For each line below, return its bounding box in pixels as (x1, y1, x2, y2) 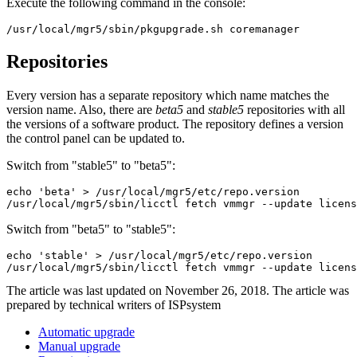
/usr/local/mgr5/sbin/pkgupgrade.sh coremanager (6, 23, 300, 36)
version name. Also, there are (6, 102, 155, 116)
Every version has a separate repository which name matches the (6, 88, 329, 102)
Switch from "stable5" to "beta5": (6, 158, 175, 172)
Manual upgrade (38, 339, 120, 353)
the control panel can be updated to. (6, 131, 185, 145)
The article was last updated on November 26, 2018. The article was (6, 283, 349, 297)
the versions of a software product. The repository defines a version (6, 116, 343, 131)
